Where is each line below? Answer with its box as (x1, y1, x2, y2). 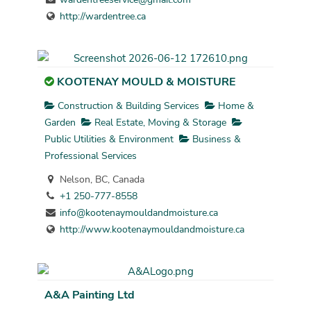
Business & (189, 132, 241, 146)
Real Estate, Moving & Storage (91, 115, 226, 129)
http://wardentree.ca (59, 10, 146, 24)
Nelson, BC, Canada (56, 172, 144, 186)
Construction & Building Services (54, 99, 199, 112)
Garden (44, 115, 76, 129)
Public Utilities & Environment (44, 132, 174, 146)
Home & (215, 99, 254, 112)
